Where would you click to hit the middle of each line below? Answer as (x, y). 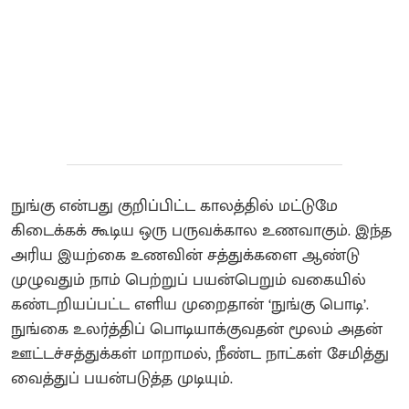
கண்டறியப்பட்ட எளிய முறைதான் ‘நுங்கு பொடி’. (190, 304)
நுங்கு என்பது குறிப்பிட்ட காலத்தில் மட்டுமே (174, 206)
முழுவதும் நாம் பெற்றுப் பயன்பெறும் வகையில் (189, 280)
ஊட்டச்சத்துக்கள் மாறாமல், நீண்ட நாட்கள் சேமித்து (200, 354)
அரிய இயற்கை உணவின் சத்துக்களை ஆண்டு (185, 255)
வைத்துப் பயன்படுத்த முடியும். (122, 378)
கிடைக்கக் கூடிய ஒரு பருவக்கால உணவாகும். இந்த (201, 231)
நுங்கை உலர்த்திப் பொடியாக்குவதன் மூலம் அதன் (197, 329)
